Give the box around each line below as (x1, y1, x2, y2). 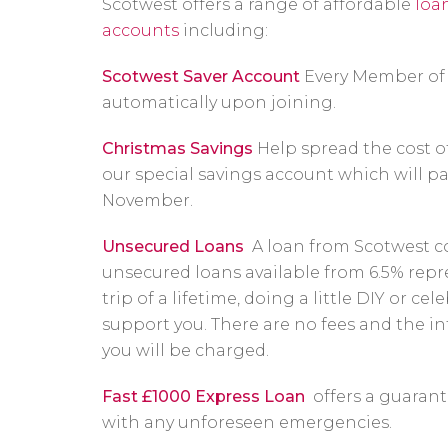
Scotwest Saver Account (102, 67, 300, 86)
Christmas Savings (102, 139, 253, 158)
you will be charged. (102, 341, 269, 360)
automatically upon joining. (102, 93, 336, 112)
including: (179, 21, 268, 40)
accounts (102, 21, 179, 40)
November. (102, 191, 193, 210)
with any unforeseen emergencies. (102, 413, 392, 432)
